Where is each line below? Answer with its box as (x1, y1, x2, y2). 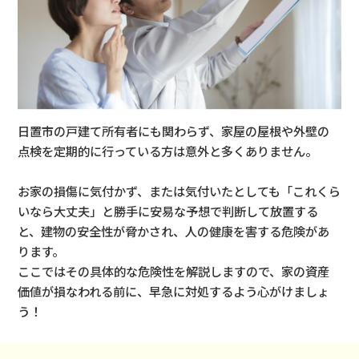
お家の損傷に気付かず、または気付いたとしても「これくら (18, 181, 341, 200)
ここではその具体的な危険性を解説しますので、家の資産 (18, 261, 330, 280)
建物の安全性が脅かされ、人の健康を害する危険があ (41, 221, 330, 240)
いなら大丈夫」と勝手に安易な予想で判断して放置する (18, 201, 319, 220)
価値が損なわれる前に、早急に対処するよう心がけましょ (18, 281, 330, 300)
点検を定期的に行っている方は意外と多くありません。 (18, 141, 318, 159)
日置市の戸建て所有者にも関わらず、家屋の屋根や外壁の (18, 121, 330, 139)
